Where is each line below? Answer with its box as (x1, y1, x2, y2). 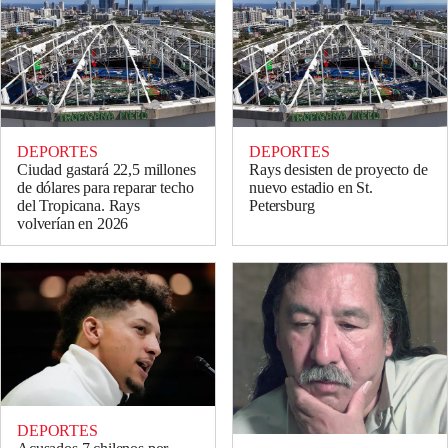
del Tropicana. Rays (17, 197, 140, 215)
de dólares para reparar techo (17, 179, 194, 197)
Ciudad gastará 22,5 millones (17, 161, 196, 179)
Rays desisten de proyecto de (249, 161, 428, 179)
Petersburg (249, 197, 315, 215)
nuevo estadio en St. (249, 179, 373, 197)
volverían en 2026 (17, 215, 129, 233)
